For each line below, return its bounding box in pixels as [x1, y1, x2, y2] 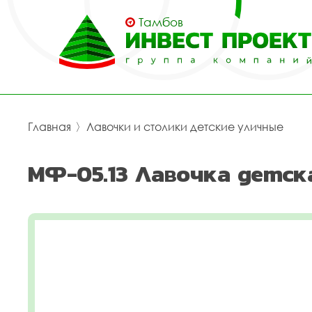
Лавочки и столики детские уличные [86, 120, 283, 134]
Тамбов [139, 15, 183, 29]
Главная [28, 120, 71, 134]
